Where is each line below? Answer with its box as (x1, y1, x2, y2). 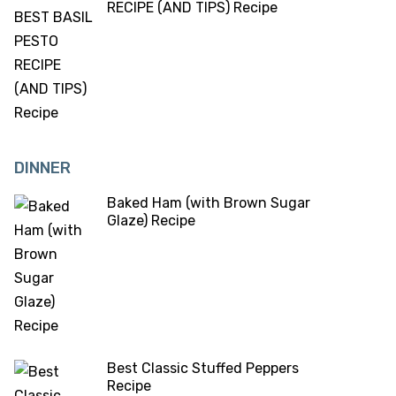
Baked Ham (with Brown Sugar (107, 194, 310, 212)
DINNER (14, 158, 71, 179)
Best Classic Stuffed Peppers (107, 360, 299, 377)
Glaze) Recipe (107, 212, 195, 230)
